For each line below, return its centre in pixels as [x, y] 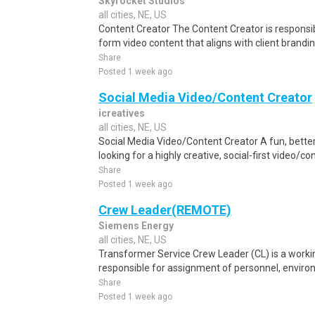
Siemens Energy [136, 226]
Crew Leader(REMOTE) [165, 210]
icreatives [122, 113]
